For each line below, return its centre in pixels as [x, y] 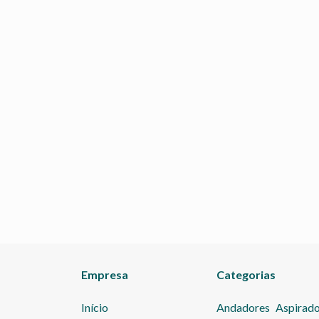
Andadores [243, 307]
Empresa [105, 275]
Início [95, 307]
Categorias [246, 275]
